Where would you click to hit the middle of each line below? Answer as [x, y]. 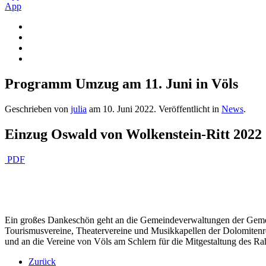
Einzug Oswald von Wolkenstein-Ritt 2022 [133, 134]
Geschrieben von [38, 109]
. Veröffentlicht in [188, 109]
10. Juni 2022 [128, 109]
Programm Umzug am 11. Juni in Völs [121, 83]
